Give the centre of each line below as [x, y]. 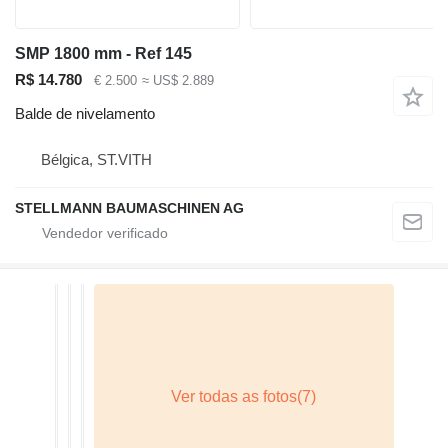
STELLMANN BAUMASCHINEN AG [129, 208]
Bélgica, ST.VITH [96, 160]
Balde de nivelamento [85, 114]
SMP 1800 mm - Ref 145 [103, 53]
